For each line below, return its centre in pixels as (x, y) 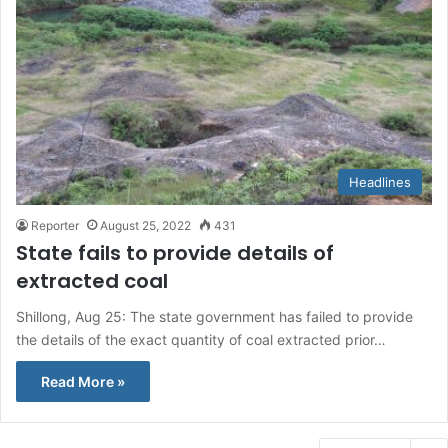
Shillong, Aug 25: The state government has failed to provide (214, 316)
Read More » (83, 381)
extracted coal (92, 280)
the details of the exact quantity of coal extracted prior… (201, 339)
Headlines (380, 181)
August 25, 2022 (145, 225)
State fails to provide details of (175, 252)
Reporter (55, 225)
